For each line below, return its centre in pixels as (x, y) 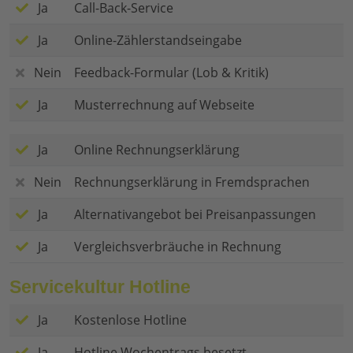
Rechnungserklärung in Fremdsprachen (192, 182)
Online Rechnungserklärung (157, 150)
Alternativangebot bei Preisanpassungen (195, 215)
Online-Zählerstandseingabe (158, 41)
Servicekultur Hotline (100, 287)
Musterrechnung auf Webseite (164, 105)
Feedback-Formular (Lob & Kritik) (171, 73)
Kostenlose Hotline (130, 320)
